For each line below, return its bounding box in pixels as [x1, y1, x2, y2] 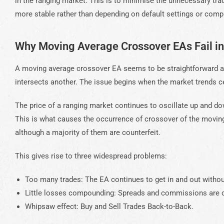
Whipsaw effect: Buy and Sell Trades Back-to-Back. [25, 202, 193, 211]
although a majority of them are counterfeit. [15, 128, 160, 137]
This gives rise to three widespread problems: [15, 151, 167, 160]
